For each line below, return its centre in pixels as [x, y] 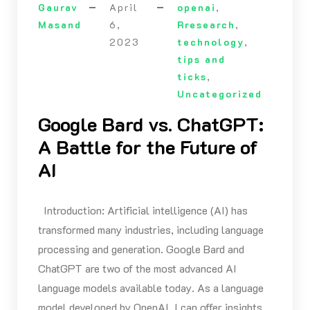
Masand [60, 25]
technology [210, 42]
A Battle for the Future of [148, 147]
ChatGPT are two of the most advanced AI [137, 268]
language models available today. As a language [151, 288]
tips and [201, 60]
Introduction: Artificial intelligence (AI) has [143, 210]
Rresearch [206, 25]
